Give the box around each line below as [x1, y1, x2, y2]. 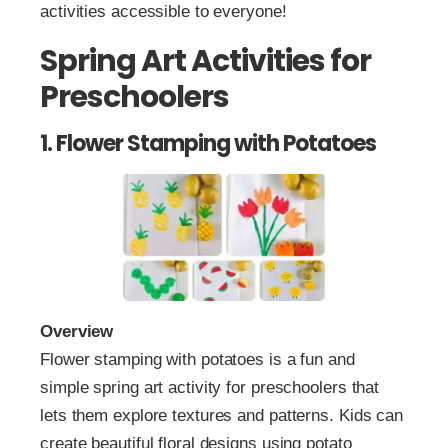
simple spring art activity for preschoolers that [40, 377, 380, 397]
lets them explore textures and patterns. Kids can [40, 405, 404, 425]
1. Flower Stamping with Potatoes [40, 128, 376, 160]
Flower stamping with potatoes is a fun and [40, 349, 355, 369]
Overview [40, 321, 114, 341]
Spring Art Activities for [40, 40, 371, 83]
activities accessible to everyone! [40, 2, 287, 22]
